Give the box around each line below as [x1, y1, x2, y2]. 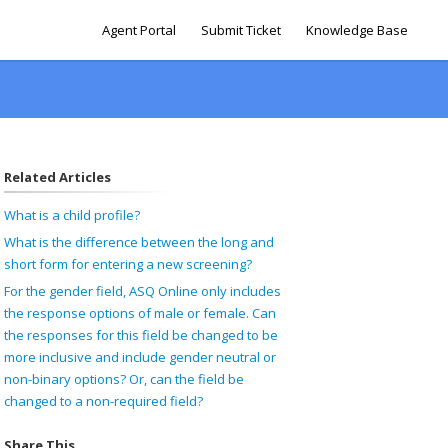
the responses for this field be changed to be [3, 326, 278, 344]
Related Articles [3, 168, 111, 186]
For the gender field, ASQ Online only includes [3, 282, 281, 300]
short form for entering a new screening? [3, 255, 252, 273]
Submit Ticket [201, 21, 281, 39]
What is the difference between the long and [3, 233, 274, 251]
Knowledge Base [306, 21, 408, 39]
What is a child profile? [3, 206, 140, 224]
